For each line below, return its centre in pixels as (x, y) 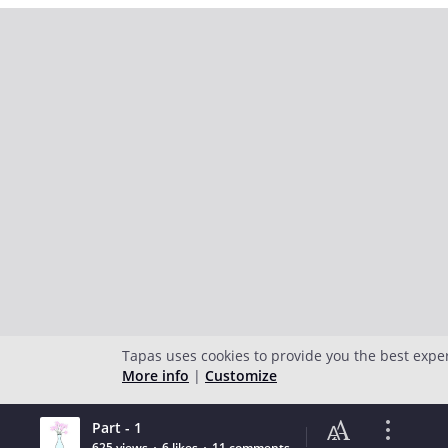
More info (155, 375)
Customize (241, 375)
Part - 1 (117, 427)
